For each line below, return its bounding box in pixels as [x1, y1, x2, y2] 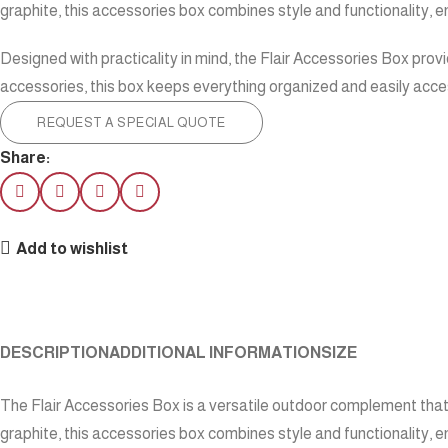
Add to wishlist [16, 239, 129, 257]
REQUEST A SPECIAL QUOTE [37, 114, 226, 130]
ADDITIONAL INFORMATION [109, 344, 321, 362]
